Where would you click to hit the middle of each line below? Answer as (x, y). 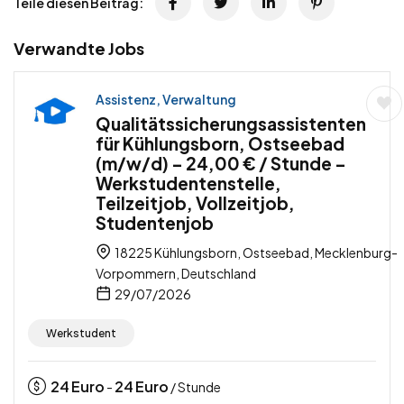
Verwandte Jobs (79, 49)
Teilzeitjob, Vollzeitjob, (195, 203)
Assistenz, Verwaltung (166, 100)
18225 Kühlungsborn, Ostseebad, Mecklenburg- (255, 253)
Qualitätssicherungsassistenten (231, 124)
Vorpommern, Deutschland (176, 274)
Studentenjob (155, 223)
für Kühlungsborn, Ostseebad (220, 144)
